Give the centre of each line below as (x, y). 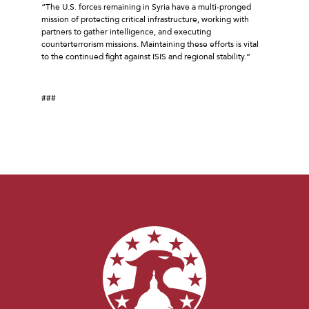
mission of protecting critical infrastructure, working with (145, 19)
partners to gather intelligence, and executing (126, 31)
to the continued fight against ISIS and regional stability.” (146, 56)
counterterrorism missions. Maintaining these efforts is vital (150, 44)
